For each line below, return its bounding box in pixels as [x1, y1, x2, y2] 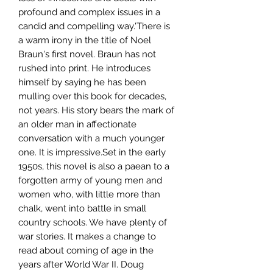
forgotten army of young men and [18, 174, 162, 186]
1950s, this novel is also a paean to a [18, 160, 169, 172]
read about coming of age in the [18, 244, 154, 256]
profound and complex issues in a [18, 6, 160, 18]
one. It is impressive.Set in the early [18, 146, 166, 158]
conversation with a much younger [18, 132, 165, 144]
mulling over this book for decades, [18, 90, 166, 102]
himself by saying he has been [18, 76, 146, 88]
